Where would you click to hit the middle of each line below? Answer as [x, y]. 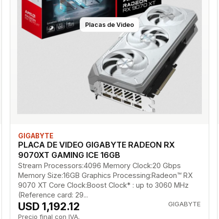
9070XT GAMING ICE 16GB [69, 155]
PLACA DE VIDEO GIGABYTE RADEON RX [96, 144]
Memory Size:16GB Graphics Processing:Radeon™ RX [105, 175]
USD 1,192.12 [49, 206]
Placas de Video [109, 25]
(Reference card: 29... [53, 195]
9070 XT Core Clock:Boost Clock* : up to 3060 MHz [103, 185]
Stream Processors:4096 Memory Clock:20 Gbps [99, 165]
